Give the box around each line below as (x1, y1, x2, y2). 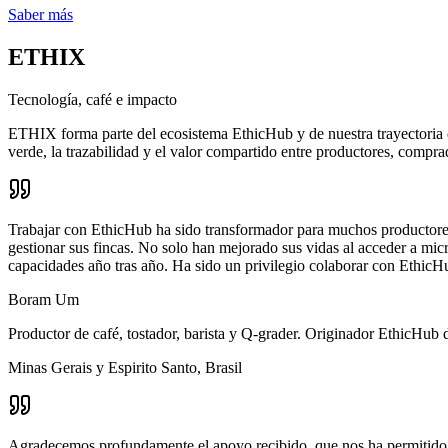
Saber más (8, 6, 73, 24)
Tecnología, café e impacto (8, 91, 177, 109)
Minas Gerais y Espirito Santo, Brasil (8, 359, 242, 377)
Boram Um (8, 291, 79, 309)
